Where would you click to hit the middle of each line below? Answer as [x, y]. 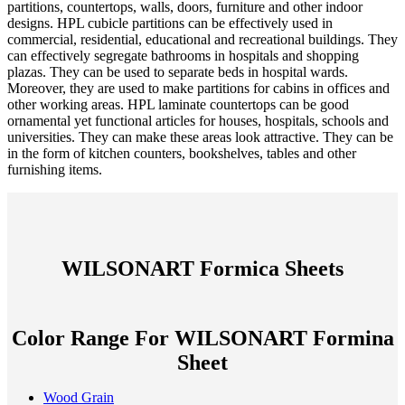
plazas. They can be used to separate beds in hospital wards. [178, 71]
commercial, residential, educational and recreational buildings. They [202, 39]
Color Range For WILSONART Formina [202, 338]
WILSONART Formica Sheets [202, 268]
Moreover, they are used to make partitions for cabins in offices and [198, 88]
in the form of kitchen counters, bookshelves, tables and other [182, 153]
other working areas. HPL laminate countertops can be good [178, 104]
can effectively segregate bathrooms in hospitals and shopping [183, 55]
